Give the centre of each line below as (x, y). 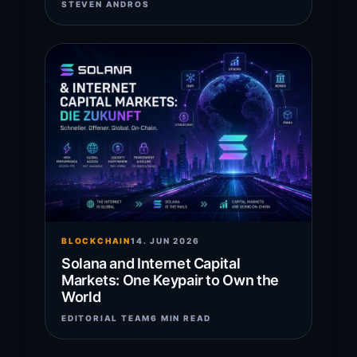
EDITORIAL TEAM (106, 318)
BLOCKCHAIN (96, 240)
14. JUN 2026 (165, 240)
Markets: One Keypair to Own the (170, 280)
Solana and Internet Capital (151, 263)
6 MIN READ (181, 318)
